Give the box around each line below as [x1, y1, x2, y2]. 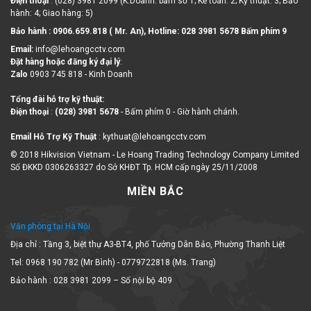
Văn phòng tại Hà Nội [10, 212, 90, 222]
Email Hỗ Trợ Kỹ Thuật [10, 122, 99, 133]
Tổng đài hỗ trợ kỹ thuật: [10, 85, 104, 95]
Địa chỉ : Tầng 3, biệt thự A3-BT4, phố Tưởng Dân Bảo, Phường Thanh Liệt [10, 230, 285, 240]
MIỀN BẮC [127, 175, 184, 189]
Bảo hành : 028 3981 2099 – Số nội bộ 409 [10, 266, 172, 276]
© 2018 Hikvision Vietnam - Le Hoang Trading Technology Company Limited [10, 140, 299, 151]
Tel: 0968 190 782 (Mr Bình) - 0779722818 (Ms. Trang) [10, 248, 216, 258]
